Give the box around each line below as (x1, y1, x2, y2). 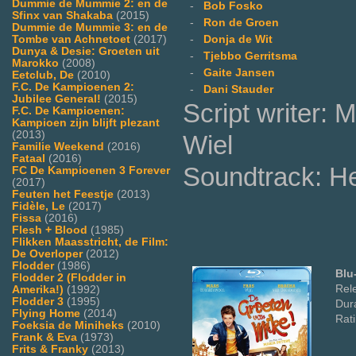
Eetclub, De (12, 68, 74, 81)
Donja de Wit (203, 33, 273, 45)
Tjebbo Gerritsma (203, 49, 297, 62)
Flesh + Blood (12, 223, 87, 236)
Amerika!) (12, 283, 64, 296)
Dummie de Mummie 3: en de (12, 21, 168, 33)
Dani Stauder (203, 83, 273, 95)
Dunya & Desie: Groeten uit (12, 44, 160, 57)
